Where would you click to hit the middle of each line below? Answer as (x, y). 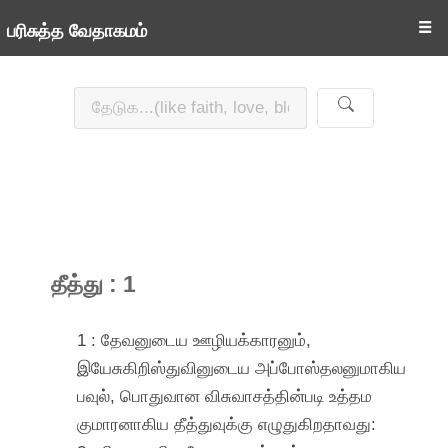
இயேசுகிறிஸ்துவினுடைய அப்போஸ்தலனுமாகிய (242, 367)
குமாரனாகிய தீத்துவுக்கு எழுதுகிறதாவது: (227, 423)
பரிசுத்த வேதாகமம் (76, 31)
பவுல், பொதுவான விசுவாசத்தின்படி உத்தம (225, 395)
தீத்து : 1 (94, 284)
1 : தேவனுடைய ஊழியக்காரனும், (194, 339)
